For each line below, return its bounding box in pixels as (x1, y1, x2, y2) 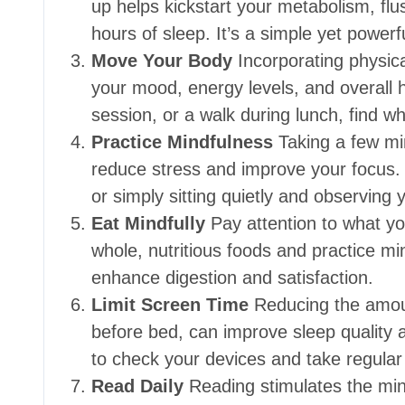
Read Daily (91, 376, 184, 396)
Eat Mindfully (91, 213, 205, 233)
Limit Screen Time (91, 295, 249, 315)
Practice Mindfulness (91, 132, 273, 152)
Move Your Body (91, 51, 232, 71)
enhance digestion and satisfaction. (91, 268, 373, 287)
